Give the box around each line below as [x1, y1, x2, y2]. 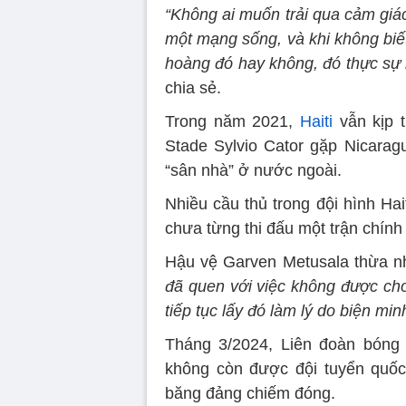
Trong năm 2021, [165, 112, 300, 130]
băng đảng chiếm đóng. [165, 384, 335, 402]
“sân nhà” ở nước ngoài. [165, 161, 342, 179]
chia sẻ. [165, 79, 221, 97]
